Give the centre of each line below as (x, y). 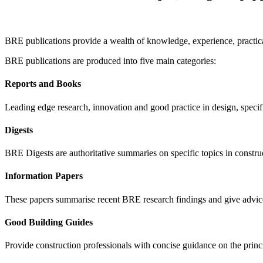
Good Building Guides (49, 222)
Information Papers (44, 176)
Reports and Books (43, 84)
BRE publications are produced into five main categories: (110, 61)
